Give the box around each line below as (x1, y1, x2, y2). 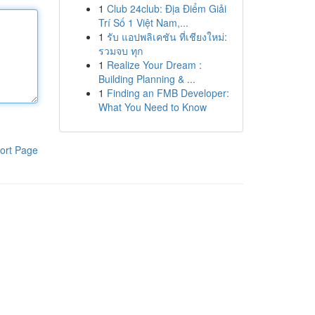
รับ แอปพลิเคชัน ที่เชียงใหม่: (106, 30, 227, 44)
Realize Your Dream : (106, 58, 202, 72)
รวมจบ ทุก (98, 44, 143, 58)
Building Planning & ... (98, 72, 195, 86)
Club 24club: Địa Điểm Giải (106, 1, 226, 15)
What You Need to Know (98, 100, 207, 114)
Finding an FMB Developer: (106, 86, 229, 100)
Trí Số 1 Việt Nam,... (98, 15, 188, 30)
